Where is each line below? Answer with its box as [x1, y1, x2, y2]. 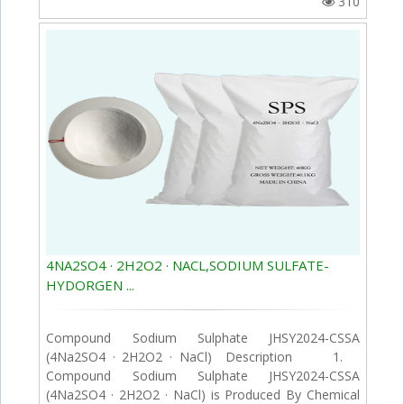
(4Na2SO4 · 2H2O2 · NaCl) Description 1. [46, 347, 361, 365]
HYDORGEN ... [46, 275, 135, 294]
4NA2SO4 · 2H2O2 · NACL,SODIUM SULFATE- [46, 255, 330, 274]
